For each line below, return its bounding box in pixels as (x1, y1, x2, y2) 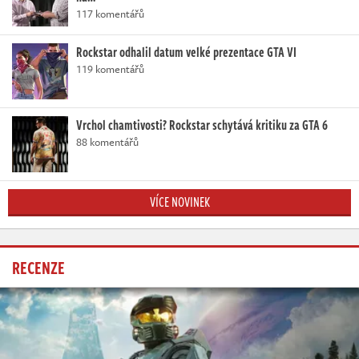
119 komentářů (76, 60, 144, 77)
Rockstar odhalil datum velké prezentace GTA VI (76, 42, 296, 62)
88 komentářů (76, 133, 139, 150)
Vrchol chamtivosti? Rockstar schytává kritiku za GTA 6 (76, 115, 328, 135)
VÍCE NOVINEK (149, 192, 210, 212)
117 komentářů (76, 5, 144, 22)
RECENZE (12, 253, 65, 280)
